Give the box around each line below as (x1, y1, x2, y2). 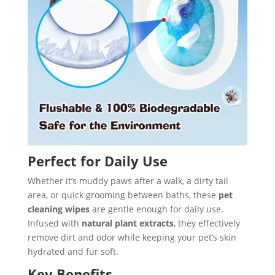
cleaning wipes (27, 203, 90, 215)
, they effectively (173, 217, 240, 230)
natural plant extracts (81, 217, 174, 230)
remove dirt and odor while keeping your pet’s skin (27, 231, 236, 244)
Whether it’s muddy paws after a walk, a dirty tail (27, 175, 228, 187)
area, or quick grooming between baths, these (27, 189, 219, 201)
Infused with (27, 217, 82, 230)
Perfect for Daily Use (27, 152, 168, 171)
